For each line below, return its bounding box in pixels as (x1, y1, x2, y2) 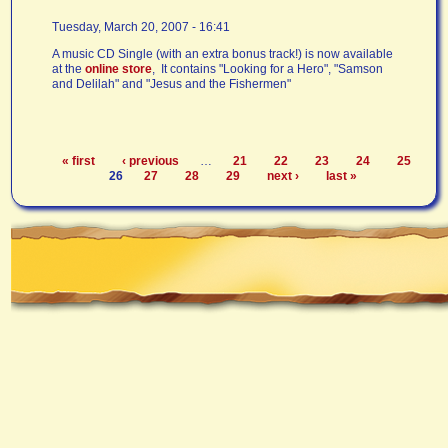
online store (85, 61, 153, 76)
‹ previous (121, 153, 179, 168)
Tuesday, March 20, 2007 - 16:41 (52, 19, 231, 34)
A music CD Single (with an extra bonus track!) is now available (52, 46, 394, 61)
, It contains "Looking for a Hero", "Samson (152, 61, 384, 76)
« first (61, 153, 95, 168)
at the (52, 61, 86, 76)
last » (326, 168, 357, 183)
